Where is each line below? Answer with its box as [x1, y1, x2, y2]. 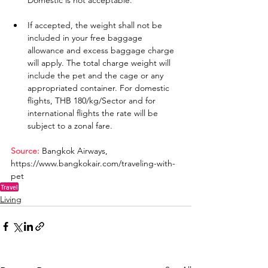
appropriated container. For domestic [28, 83, 172, 94]
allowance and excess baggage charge [28, 45, 176, 56]
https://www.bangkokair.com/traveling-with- [11, 158, 175, 169]
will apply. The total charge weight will [28, 57, 173, 69]
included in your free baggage [28, 32, 145, 44]
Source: [11, 145, 39, 157]
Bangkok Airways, [39, 145, 110, 157]
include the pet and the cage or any [28, 70, 166, 81]
